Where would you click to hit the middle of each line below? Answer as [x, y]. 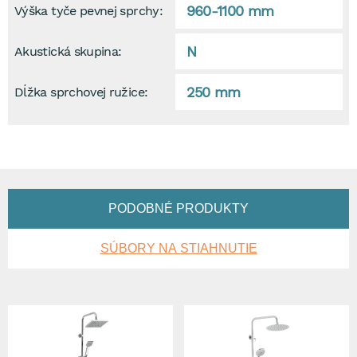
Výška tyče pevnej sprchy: [88, 10]
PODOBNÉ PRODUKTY [178, 208]
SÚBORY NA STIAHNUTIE [178, 248]
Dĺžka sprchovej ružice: [81, 92]
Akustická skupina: [68, 51]
